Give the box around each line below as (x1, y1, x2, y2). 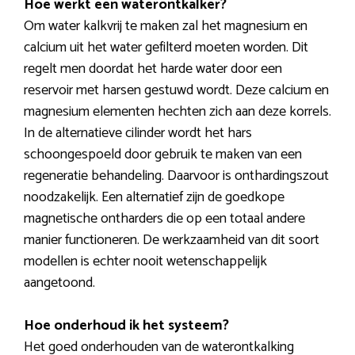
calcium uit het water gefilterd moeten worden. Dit (24, 36, 308, 60)
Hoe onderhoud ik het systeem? (24, 314, 229, 338)
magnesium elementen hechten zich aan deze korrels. (24, 100, 331, 124)
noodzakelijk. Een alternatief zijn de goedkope (24, 185, 284, 210)
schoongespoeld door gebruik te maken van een (24, 143, 302, 167)
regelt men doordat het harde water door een (24, 57, 282, 82)
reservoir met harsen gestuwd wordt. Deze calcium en (24, 78, 329, 103)
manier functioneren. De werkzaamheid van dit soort (24, 228, 319, 253)
